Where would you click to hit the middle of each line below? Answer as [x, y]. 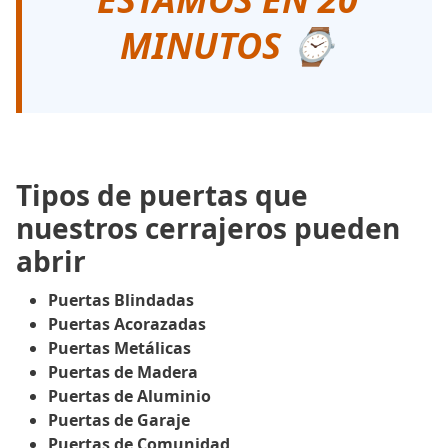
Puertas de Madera [123, 372]
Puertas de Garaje [119, 420]
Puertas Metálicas [119, 348]
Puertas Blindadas [121, 300]
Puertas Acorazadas [127, 324]
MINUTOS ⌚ [227, 46]
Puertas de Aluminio [129, 396]
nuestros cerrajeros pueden [208, 228]
